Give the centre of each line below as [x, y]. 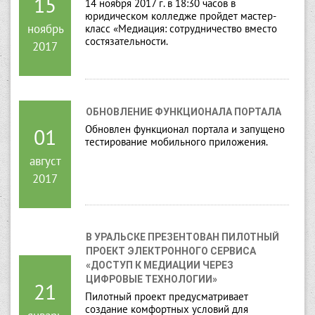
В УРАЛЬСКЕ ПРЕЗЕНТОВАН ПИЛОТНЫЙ [182, 237]
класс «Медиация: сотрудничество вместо [181, 29]
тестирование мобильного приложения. [176, 141]
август [45, 161]
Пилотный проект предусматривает [167, 297]
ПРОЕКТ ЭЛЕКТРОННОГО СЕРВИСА [171, 251]
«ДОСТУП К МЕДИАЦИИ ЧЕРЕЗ [160, 265]
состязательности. [127, 41]
